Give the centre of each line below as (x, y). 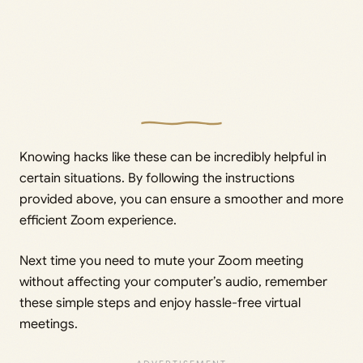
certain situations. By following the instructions (157, 178)
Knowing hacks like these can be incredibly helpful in (173, 157)
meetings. (49, 324)
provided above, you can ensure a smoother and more (181, 199)
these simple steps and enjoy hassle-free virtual (160, 303)
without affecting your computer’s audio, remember (173, 282)
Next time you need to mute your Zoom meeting (162, 261)
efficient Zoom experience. (98, 220)
